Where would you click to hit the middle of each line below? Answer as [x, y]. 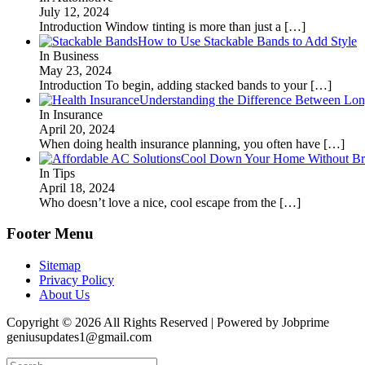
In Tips [57, 173]
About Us [64, 295]
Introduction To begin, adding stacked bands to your [175, 85]
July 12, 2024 [74, 11]
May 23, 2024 [75, 70]
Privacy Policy [77, 280]
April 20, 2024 [77, 129]
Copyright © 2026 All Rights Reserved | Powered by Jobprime [168, 323]
